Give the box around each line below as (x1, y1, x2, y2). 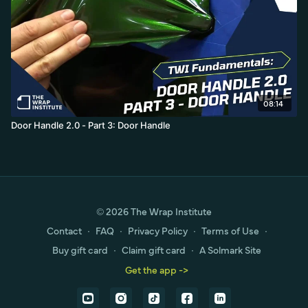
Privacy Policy (127, 223, 188, 237)
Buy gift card (52, 243, 108, 256)
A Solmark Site (199, 243, 261, 256)
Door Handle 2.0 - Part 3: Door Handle (11, 119, 170, 131)
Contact (46, 223, 82, 237)
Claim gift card (122, 243, 186, 256)
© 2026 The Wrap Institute (96, 204, 212, 218)
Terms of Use (201, 223, 259, 237)
